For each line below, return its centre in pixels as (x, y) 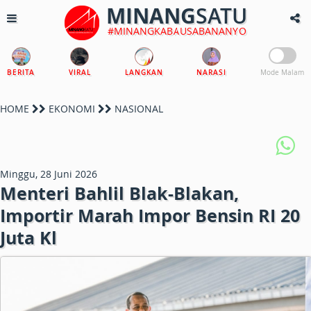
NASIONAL (137, 109)
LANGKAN (144, 73)
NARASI (212, 73)
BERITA (21, 73)
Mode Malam (282, 73)
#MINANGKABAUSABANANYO (177, 31)
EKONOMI (72, 109)
